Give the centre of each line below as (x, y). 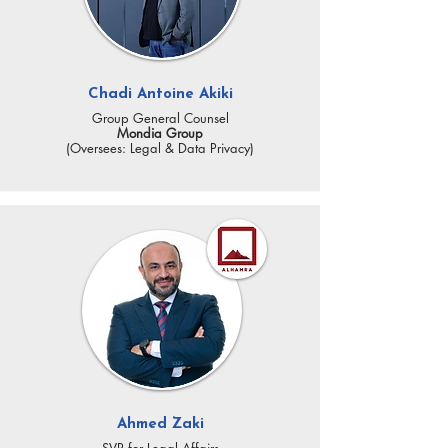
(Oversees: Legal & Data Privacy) (160, 148)
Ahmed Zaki (160, 424)
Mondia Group (160, 133)
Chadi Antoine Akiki (160, 94)
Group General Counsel (160, 118)
